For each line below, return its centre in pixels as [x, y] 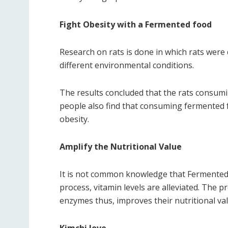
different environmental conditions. [127, 65]
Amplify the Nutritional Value [121, 147]
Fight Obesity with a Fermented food [136, 24]
